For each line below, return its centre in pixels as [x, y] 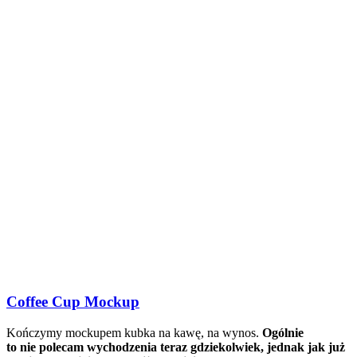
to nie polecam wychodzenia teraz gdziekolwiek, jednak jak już [176, 347]
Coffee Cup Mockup [73, 302]
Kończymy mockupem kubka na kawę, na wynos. [134, 333]
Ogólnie [283, 333]
